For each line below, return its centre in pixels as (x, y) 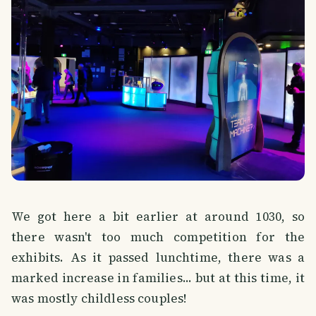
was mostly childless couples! (99, 298)
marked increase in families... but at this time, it (158, 278)
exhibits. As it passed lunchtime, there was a (158, 257)
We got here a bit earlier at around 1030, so (158, 216)
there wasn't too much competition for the (158, 237)
